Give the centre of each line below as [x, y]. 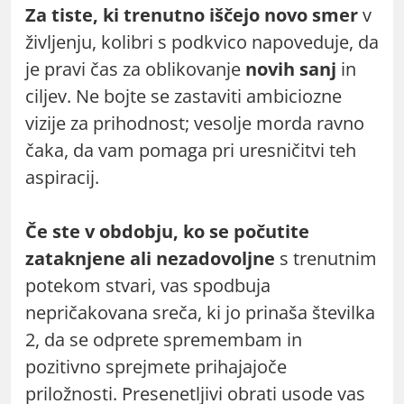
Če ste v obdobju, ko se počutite [167, 231]
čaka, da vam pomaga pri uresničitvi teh [191, 150]
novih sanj [291, 69]
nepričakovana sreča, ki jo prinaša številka [200, 312]
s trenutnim [326, 258]
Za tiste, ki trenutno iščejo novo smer [192, 14]
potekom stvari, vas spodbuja [148, 285]
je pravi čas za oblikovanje [135, 69]
